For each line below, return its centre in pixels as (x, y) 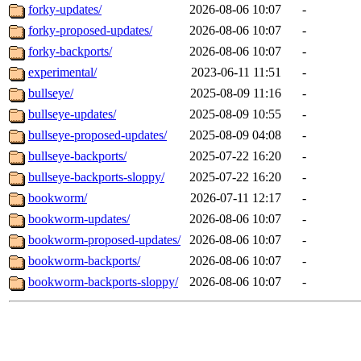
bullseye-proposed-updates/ (98, 135)
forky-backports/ (70, 52)
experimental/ (62, 73)
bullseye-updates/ (72, 114)
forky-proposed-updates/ (90, 31)
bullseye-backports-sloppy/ (96, 177)
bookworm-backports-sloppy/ (103, 282)
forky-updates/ (65, 10)
